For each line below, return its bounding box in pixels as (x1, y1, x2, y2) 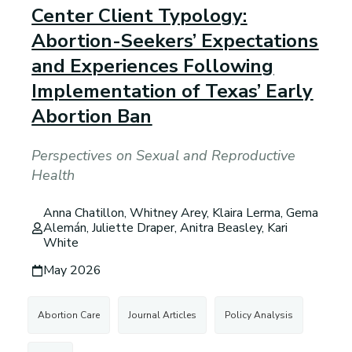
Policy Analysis (225, 309, 294, 322)
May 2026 (43, 262, 102, 280)
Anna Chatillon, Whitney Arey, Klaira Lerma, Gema (43, 204, 319, 222)
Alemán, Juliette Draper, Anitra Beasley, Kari (43, 219, 288, 237)
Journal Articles (128, 309, 197, 322)
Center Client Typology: (31, 2, 247, 28)
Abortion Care (38, 309, 101, 322)
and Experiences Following (31, 53, 274, 79)
